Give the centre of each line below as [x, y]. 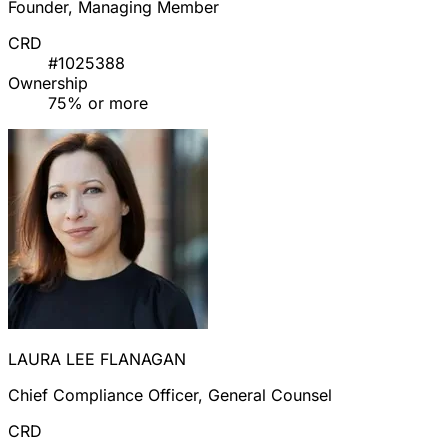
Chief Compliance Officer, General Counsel [170, 395]
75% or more [98, 103]
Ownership [48, 83]
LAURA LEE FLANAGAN [97, 359]
